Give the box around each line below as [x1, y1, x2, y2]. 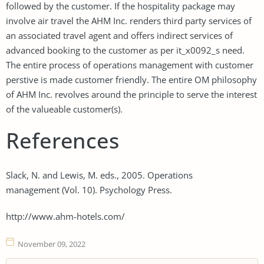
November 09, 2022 [18, 238, 85, 249]
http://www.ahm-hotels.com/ [6, 210, 125, 222]
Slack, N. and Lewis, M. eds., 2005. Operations [6, 169, 193, 181]
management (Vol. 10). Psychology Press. [6, 183, 172, 196]
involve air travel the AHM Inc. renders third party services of [6, 14, 252, 27]
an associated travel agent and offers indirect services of [6, 29, 233, 41]
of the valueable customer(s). [6, 103, 123, 115]
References [6, 126, 119, 155]
